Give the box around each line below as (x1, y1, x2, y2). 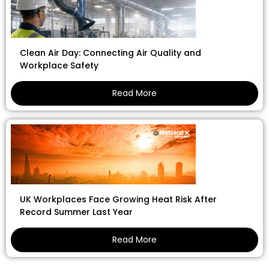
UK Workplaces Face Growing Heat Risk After (20, 193, 217, 205)
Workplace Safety (20, 59, 98, 71)
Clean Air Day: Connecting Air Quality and (20, 46, 201, 59)
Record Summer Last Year (20, 205, 133, 218)
